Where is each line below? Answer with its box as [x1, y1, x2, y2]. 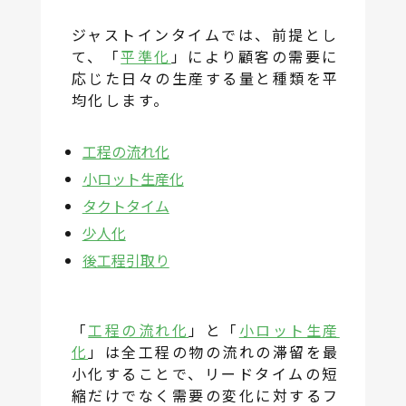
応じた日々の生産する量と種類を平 [71, 67, 340, 90]
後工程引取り [82, 249, 169, 272]
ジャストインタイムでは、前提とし [71, 24, 339, 46]
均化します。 [71, 89, 170, 111]
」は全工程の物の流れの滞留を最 [88, 341, 340, 363]
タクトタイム [82, 195, 169, 217]
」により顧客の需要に [170, 45, 339, 68]
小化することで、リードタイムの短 [71, 362, 339, 385]
